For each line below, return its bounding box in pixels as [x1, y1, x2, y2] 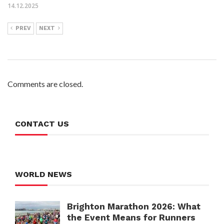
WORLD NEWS [15, 169, 72, 179]
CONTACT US [15, 118, 69, 128]
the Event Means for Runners [67, 212, 195, 222]
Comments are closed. [7, 78, 83, 88]
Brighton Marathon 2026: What [67, 201, 200, 211]
